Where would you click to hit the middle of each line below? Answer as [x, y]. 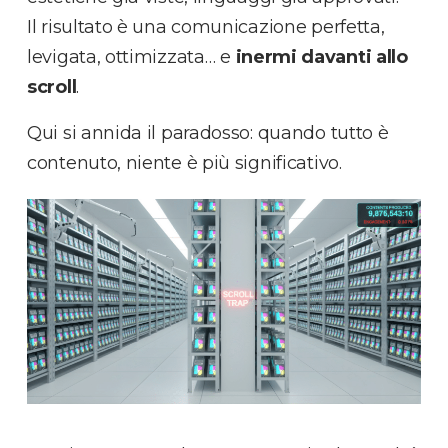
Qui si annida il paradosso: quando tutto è [208, 132]
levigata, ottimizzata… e [131, 56]
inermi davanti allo [321, 56]
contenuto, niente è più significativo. [184, 162]
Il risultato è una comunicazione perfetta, [206, 26]
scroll [52, 86]
